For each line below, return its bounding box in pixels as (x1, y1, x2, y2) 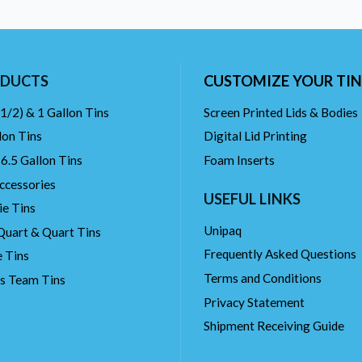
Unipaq (204, 222, 242, 238)
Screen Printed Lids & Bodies (204, 104, 358, 120)
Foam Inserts (204, 153, 275, 167)
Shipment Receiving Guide (204, 318, 344, 334)
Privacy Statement (204, 294, 305, 309)
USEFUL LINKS (204, 190, 301, 208)
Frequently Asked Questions (204, 246, 356, 262)
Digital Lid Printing (204, 128, 307, 144)
